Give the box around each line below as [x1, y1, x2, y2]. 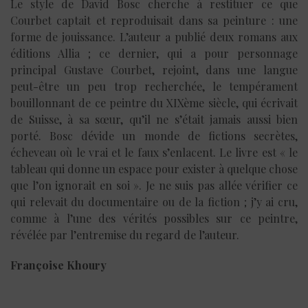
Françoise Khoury [10, 257, 107, 272]
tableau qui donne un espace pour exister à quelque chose [10, 161, 298, 176]
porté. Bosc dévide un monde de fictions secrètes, [10, 128, 298, 143]
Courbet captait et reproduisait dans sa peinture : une [10, 12, 298, 27]
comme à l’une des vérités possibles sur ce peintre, [10, 210, 298, 225]
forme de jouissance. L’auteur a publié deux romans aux [10, 29, 298, 44]
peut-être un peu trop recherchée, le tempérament [10, 78, 298, 93]
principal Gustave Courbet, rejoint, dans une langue [10, 62, 298, 77]
